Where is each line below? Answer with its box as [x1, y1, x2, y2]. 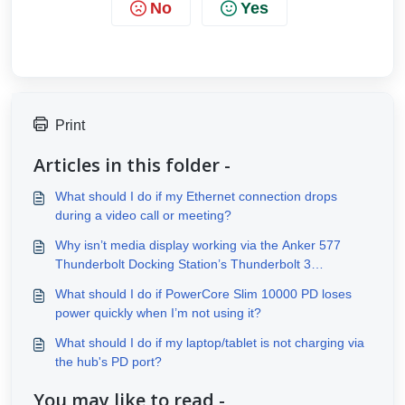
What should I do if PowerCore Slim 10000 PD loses [55, 287, 352, 301]
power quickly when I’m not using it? [55, 306, 261, 320]
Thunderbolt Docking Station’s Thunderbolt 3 [55, 257, 311, 271]
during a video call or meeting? [55, 208, 231, 222]
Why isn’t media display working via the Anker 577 [55, 238, 341, 252]
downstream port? [55, 276, 159, 290]
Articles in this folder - [33, 153, 231, 177]
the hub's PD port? [55, 354, 162, 369]
